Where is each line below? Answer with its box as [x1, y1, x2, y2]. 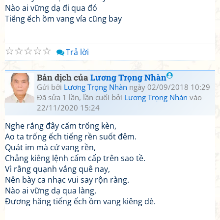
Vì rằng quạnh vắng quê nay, [5, 164, 110, 174]
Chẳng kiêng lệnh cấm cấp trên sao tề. [5, 153, 145, 164]
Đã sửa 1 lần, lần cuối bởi [37, 92, 124, 102]
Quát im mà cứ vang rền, [5, 142, 96, 153]
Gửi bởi [37, 82, 64, 92]
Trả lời [66, 47, 89, 57]
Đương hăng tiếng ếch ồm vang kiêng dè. [5, 196, 156, 207]
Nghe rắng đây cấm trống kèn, [5, 120, 116, 131]
